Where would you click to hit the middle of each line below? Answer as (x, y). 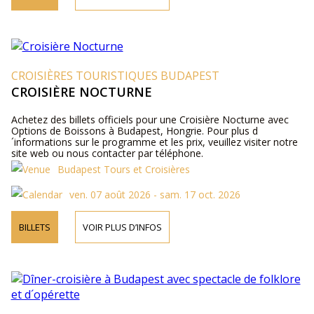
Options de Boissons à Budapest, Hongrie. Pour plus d (134, 131)
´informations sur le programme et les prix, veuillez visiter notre (154, 142)
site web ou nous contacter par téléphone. (107, 153)
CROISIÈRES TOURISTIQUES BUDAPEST (115, 76)
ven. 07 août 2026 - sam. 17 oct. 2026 (155, 194)
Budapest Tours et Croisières (123, 169)
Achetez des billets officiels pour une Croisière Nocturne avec (150, 120)
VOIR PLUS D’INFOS (122, 227)
